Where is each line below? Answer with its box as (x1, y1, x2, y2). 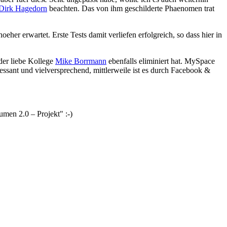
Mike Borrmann (55, 56, 106, 65)
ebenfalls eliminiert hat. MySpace (106, 56, 215, 65)
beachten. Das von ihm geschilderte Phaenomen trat (47, 4, 214, 13)
